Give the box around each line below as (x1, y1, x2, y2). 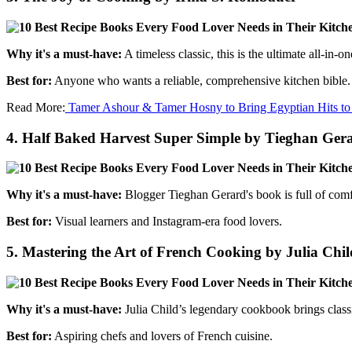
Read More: (6, 100, 65, 114)
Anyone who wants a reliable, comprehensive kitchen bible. (52, 73, 350, 87)
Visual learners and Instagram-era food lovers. (52, 214, 282, 229)
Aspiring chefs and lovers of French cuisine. (52, 328, 273, 343)
